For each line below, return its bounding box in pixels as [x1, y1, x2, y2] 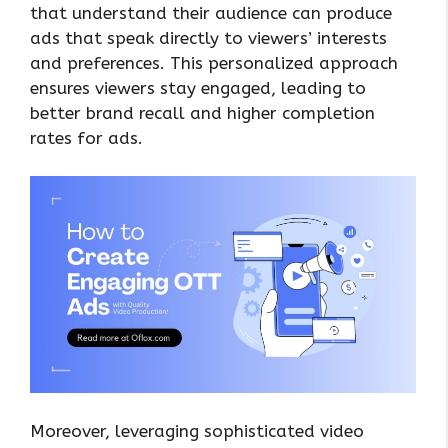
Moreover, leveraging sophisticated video [30, 420, 364, 441]
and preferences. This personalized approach [30, 52, 398, 73]
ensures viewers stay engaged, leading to [30, 77, 366, 98]
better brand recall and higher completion [30, 102, 375, 123]
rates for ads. [30, 127, 143, 148]
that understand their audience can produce [30, 2, 392, 23]
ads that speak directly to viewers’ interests [30, 27, 387, 48]
